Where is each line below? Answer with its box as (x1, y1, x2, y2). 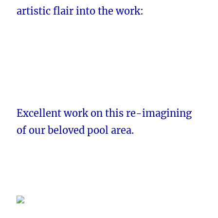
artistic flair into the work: (17, 5, 144, 18)
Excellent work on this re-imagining (17, 107, 192, 120)
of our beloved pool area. (17, 124, 134, 137)
